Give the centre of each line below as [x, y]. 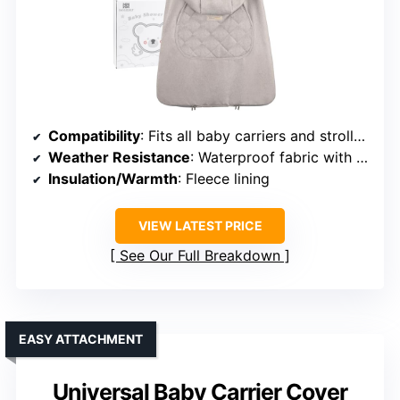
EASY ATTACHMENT [81, 339]
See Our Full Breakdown [200, 256]
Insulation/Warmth [113, 179]
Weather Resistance [119, 158]
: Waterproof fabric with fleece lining [273, 158]
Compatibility [94, 136]
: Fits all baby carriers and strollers [247, 136]
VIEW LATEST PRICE [200, 226]
